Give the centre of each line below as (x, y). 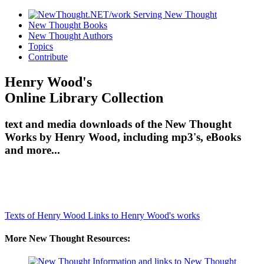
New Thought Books (68, 25)
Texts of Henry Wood (46, 215)
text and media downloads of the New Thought (118, 124)
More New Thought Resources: (67, 238)
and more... (32, 150)
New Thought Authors (70, 36)
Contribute (48, 57)
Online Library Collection (84, 98)
